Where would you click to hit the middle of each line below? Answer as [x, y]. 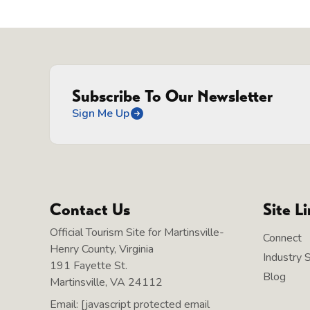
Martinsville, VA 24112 [106, 282]
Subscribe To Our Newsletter [172, 96]
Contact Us [90, 209]
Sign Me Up [101, 113]
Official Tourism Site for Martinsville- [137, 232]
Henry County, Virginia [102, 249]
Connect [282, 238]
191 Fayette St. [89, 265]
